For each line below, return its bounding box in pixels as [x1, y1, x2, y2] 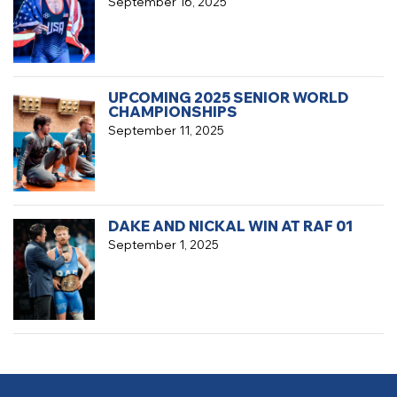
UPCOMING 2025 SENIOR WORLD [107, 89, 349, 107]
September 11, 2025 [107, 123, 224, 138]
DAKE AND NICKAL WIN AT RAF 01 [107, 216, 353, 235]
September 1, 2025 [107, 237, 219, 252]
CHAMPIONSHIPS [107, 103, 237, 121]
